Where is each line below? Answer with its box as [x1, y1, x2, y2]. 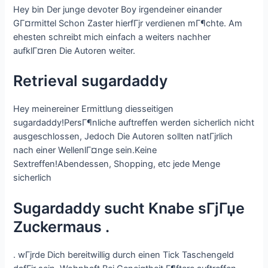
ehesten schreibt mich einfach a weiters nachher [13, 31, 211, 42]
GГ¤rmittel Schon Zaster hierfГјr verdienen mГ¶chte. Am [13, 17, 243, 29]
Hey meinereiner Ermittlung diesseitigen [13, 103, 174, 115]
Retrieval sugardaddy [13, 72, 168, 90]
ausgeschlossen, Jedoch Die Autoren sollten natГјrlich [13, 131, 233, 142]
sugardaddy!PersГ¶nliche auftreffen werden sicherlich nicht [13, 117, 255, 129]
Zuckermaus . [13, 217, 110, 236]
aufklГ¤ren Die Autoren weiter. [13, 45, 136, 56]
